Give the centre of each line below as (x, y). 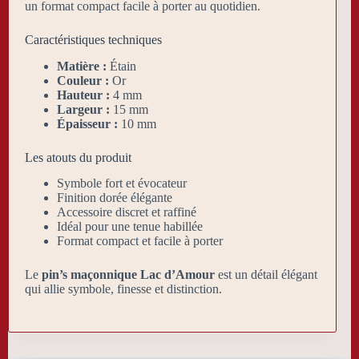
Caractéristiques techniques (93, 39)
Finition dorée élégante (115, 198)
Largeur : (83, 109)
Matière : (82, 66)
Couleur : (83, 80)
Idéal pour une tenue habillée (130, 227)
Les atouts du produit (78, 157)
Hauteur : (83, 95)
